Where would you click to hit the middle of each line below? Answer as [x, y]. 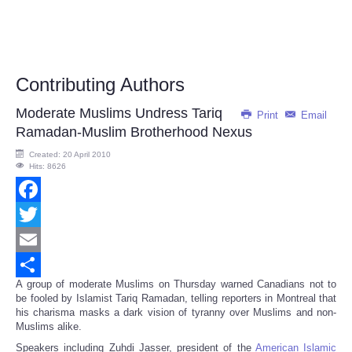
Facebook [38, 214]
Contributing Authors [100, 85]
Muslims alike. [49, 327]
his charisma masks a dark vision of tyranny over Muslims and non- [176, 313]
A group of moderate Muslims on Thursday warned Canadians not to [176, 284]
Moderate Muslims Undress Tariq [119, 114]
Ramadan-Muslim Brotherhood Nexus [134, 132]
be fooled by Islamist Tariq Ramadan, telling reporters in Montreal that [176, 299]
